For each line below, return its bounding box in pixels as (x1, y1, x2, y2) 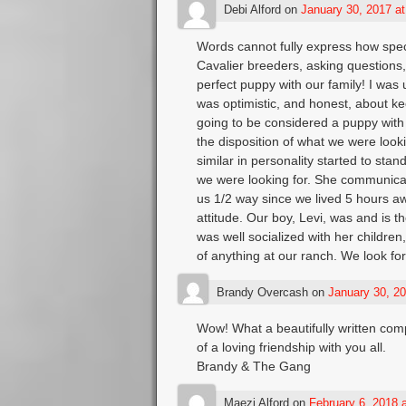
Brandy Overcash (216, 285, 308, 300)
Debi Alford (223, 3, 281, 17)
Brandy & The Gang (196, 359, 311, 374)
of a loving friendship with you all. (196, 340, 386, 355)
